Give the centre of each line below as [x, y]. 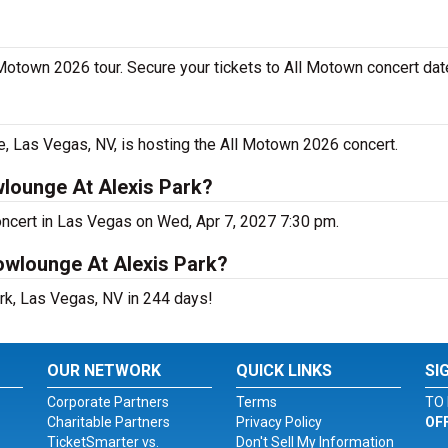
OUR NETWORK [104, 370]
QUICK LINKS [283, 370]
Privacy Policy [278, 422]
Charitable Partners [109, 422]
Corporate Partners [108, 402]
